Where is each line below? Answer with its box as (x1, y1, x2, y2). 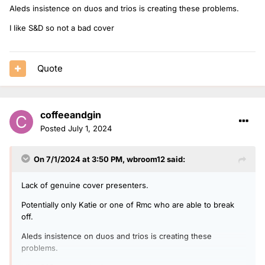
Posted (40, 123, 68, 133)
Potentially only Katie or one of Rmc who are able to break (21, 199, 234, 209)
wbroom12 (127, 154, 165, 164)
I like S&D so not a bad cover (9, 22, 114, 33)
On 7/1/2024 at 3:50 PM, (34, 154, 127, 164)
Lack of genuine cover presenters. (21, 180, 148, 190)
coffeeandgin (40, 108, 101, 121)
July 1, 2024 (68, 123, 112, 133)
